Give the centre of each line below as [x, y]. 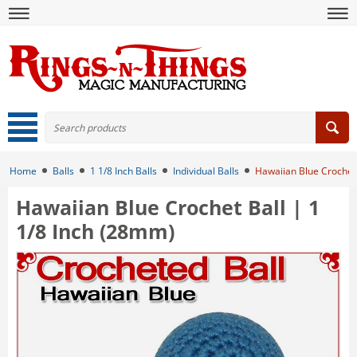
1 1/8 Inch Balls [124, 171]
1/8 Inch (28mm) [95, 231]
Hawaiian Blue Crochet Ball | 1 [168, 207]
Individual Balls [206, 171]
